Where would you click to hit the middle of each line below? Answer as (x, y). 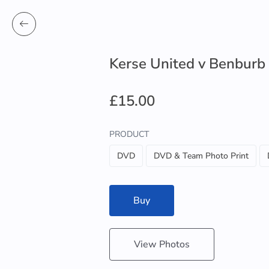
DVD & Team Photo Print (201, 156)
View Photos (162, 244)
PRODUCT (129, 134)
